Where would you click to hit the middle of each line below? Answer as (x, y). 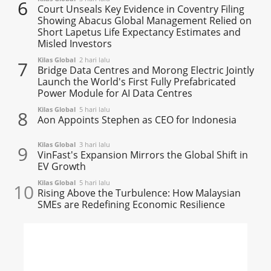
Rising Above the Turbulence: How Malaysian (139, 193)
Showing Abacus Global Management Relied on (145, 20)
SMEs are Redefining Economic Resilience (132, 204)
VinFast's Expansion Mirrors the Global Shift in (143, 155)
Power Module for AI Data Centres (115, 93)
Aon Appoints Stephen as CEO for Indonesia (137, 119)
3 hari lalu (93, 144)
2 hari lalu (93, 59)
